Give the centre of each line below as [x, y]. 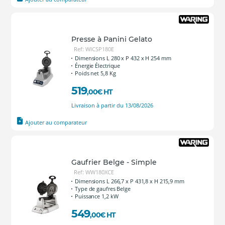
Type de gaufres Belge [103, 189]
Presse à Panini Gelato [112, 39]
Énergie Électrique [98, 66]
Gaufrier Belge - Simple [114, 162]
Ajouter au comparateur [56, 122]
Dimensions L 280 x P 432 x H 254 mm [123, 58]
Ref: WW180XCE [94, 172]
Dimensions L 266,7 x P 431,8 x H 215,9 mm [130, 181]
